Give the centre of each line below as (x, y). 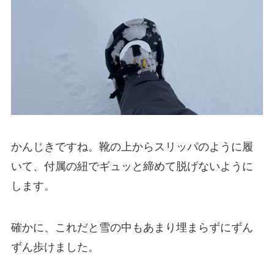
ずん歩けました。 (55, 247)
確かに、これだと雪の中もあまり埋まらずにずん (132, 227)
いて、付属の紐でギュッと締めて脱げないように (132, 166)
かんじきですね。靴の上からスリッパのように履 (132, 146)
